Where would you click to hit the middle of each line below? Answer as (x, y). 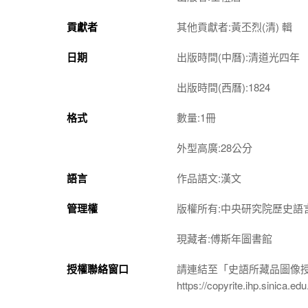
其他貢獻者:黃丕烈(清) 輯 (234, 26)
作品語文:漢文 (209, 177)
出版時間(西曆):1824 (223, 87)
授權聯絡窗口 (98, 268)
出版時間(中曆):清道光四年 (238, 56)
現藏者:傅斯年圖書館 (224, 238)
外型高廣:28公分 (214, 147)
